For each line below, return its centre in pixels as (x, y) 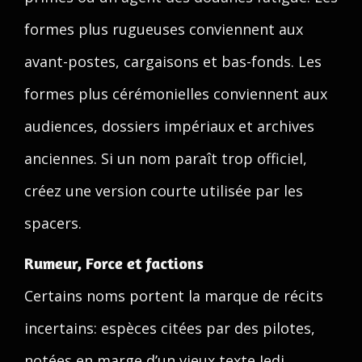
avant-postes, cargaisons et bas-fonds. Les (173, 61)
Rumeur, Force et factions (114, 263)
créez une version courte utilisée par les (164, 191)
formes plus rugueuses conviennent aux (164, 29)
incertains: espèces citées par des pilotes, (170, 328)
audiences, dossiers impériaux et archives (169, 126)
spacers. (53, 223)
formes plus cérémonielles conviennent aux (176, 94)
